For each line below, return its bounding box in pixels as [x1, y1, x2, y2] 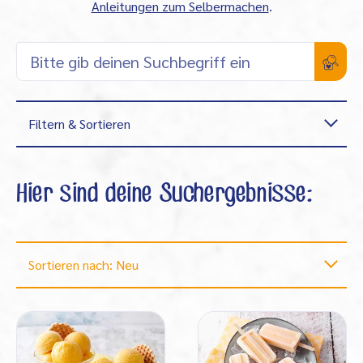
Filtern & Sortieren [28, 115, 130, 132]
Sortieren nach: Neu [28, 256, 139, 273]
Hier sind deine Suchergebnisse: [16, 182, 312, 207]
